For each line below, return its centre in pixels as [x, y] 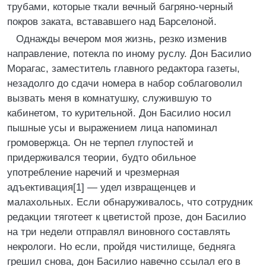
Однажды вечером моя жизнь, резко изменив [121, 39]
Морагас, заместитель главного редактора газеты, [123, 69]
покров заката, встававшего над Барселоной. [112, 22]
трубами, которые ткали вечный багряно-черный [120, 7]
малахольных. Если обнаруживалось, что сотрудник [130, 202]
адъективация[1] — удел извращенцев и [102, 187]
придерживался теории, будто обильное [102, 158]
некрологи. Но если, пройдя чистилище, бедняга [121, 247]
